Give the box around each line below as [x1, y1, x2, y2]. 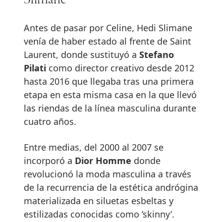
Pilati [24, 61, 46, 74]
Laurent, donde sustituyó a [24, 48, 139, 60]
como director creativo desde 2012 [46, 61, 194, 74]
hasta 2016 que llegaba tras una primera [24, 75, 194, 87]
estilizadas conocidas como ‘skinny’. [24, 208, 174, 220]
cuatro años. [24, 115, 76, 127]
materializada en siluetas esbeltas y [24, 194, 173, 207]
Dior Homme [75, 154, 131, 166]
